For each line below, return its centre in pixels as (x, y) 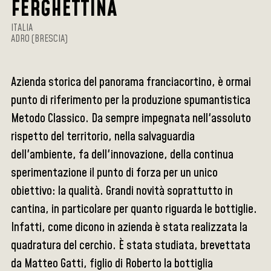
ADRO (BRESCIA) (40, 39)
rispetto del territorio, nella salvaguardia (103, 137)
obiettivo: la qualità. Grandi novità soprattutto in (122, 191)
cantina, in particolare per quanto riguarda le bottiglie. (134, 210)
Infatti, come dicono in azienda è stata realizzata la (129, 228)
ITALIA (22, 28)
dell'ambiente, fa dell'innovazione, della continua (122, 155)
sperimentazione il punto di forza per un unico (115, 173)
